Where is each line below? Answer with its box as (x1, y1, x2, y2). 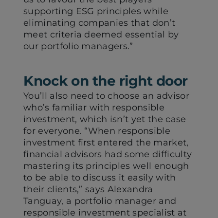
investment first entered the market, (23, 137, 189, 148)
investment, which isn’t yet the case (23, 114, 186, 125)
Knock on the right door (23, 73, 188, 89)
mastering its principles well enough (23, 161, 189, 171)
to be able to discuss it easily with (23, 172, 176, 183)
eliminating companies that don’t (23, 18, 176, 28)
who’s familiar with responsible (23, 102, 164, 113)
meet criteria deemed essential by (23, 29, 179, 40)
